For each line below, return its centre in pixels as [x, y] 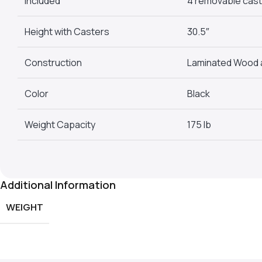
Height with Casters [67, 31]
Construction [53, 62]
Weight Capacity [60, 124]
